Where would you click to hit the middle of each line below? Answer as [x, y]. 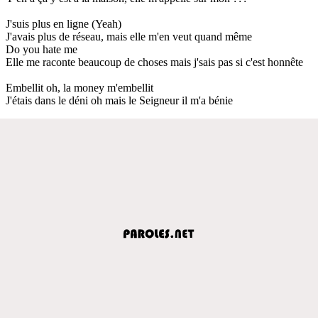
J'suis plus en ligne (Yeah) [64, 23]
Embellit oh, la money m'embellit [79, 87]
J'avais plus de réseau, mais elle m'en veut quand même [129, 36]
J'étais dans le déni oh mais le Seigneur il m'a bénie [119, 100]
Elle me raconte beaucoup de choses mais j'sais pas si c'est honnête [154, 62]
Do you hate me [42, 49]
